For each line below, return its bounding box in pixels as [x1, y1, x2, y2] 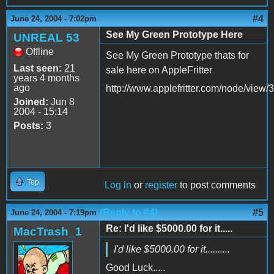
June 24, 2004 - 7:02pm [10, 13, 97, 23]
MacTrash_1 [13, 224, 82, 238]
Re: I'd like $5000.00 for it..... [106, 223, 232, 234]
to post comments [177, 179, 256, 190]
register [145, 179, 177, 190]
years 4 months [13, 72, 80, 83]
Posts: [13, 120, 43, 131]
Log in [105, 179, 131, 190]
